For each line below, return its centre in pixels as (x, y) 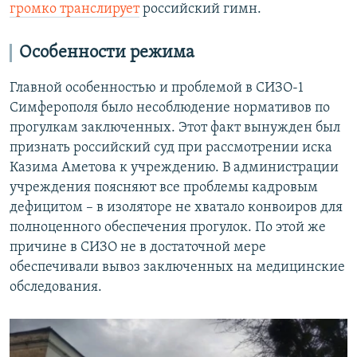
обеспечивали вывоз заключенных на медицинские (177, 268)
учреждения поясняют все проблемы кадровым (164, 188)
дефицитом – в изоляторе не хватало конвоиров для (176, 208)
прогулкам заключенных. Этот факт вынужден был (175, 128)
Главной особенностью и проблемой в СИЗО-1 (157, 88)
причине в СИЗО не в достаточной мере (138, 248)
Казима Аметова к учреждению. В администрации (174, 168)
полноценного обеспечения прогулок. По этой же (168, 228)
